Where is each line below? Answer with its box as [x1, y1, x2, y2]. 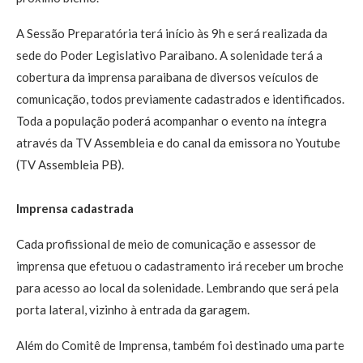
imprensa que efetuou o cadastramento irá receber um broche [16, 258, 344, 274]
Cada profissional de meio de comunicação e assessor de [16, 237, 316, 252]
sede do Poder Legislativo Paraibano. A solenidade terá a [16, 48, 322, 63]
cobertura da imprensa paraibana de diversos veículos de [16, 70, 318, 85]
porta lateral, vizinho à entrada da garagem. [16, 302, 250, 318]
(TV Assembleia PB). [16, 157, 124, 173]
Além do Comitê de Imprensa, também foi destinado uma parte [16, 338, 344, 353]
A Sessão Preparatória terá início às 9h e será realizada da [16, 26, 327, 41]
